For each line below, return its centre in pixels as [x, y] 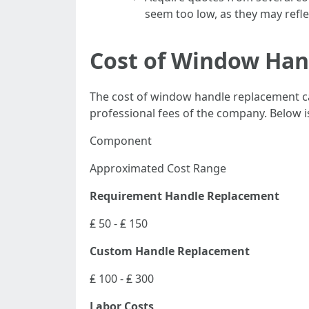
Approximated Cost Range [158, 168]
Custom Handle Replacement [170, 251]
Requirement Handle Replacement [185, 196]
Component [121, 141]
